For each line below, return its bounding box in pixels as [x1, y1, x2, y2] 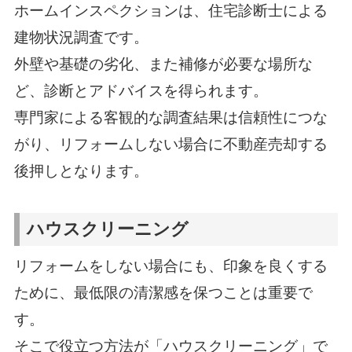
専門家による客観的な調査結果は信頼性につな [13, 108, 328, 126]
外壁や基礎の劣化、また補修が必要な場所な [13, 55, 313, 72]
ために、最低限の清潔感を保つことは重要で [13, 284, 313, 302]
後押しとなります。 [13, 162, 148, 179]
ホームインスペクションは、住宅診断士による [13, 2, 328, 19]
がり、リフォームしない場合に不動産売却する [13, 135, 328, 152]
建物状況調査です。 [13, 28, 148, 46]
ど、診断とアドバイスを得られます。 [13, 82, 268, 99]
